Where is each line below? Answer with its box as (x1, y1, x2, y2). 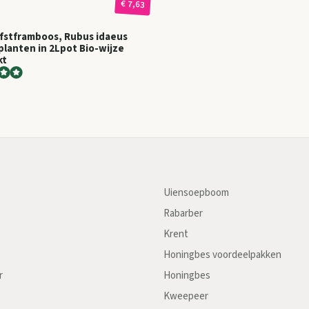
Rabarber (163, 206, 203, 221)
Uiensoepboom (163, 186, 229, 201)
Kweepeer (163, 289, 208, 304)
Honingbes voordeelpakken (163, 248, 281, 263)
